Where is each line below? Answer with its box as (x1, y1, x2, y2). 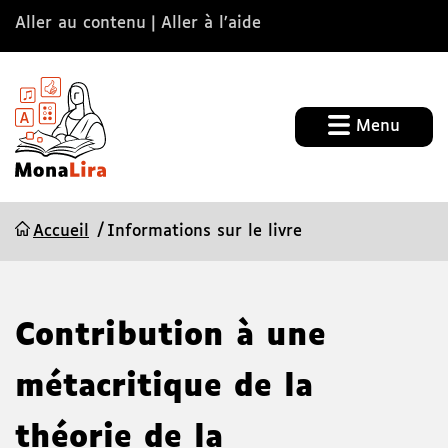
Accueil (33, 223, 89, 241)
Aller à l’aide (161, 15, 261, 32)
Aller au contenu (15, 15, 146, 32)
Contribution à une (15, 321, 326, 353)
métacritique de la (15, 372, 313, 404)
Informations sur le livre (107, 223, 302, 241)
